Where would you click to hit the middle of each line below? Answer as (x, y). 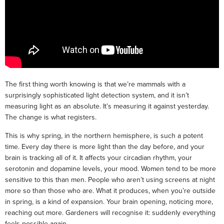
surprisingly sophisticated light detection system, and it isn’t (97, 95)
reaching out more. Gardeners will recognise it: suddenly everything (110, 212)
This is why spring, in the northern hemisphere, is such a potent (104, 135)
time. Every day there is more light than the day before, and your (105, 146)
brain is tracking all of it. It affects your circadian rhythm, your (98, 157)
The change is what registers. (51, 117)
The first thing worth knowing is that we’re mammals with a (95, 84)
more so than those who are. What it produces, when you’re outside (110, 190)
